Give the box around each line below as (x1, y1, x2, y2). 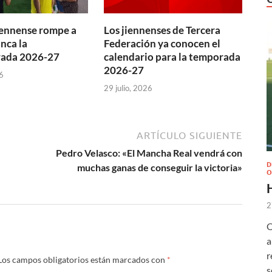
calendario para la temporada (104, 50, 241, 64)
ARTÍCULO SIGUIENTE (137, 129, 242, 141)
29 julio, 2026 (104, 83, 153, 93)
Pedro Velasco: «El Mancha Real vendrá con (56, 146, 242, 158)
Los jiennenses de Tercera (104, 24, 221, 37)
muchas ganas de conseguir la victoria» (77, 161, 242, 173)
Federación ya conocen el (104, 37, 221, 50)
